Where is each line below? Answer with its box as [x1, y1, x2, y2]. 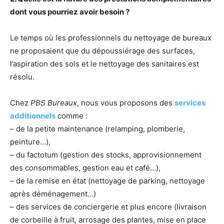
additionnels [10, 111, 55, 120]
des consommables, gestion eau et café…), [10, 163, 160, 172]
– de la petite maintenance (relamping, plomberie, [10, 124, 185, 133]
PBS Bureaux [30, 98, 77, 107]
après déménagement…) [10, 189, 96, 198]
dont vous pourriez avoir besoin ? [10, 7, 129, 16]
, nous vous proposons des [77, 98, 174, 107]
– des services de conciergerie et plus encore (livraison [10, 202, 206, 211]
